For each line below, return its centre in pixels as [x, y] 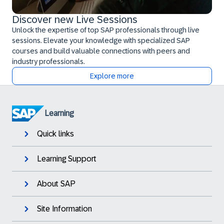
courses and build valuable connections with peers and [101, 51]
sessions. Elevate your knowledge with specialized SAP [101, 40]
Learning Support [67, 158]
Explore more [112, 76]
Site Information [64, 208]
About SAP [56, 183]
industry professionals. [48, 61]
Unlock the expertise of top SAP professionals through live [106, 30]
